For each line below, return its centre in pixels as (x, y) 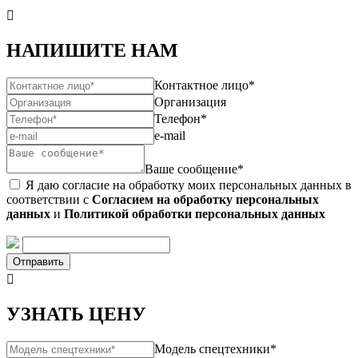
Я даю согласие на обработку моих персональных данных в (187, 185)
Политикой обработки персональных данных (195, 213)
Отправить (38, 261)
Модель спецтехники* (215, 348)
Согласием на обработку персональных (205, 199)
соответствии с (49, 199)
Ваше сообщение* (194, 169)
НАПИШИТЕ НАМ (92, 50)
